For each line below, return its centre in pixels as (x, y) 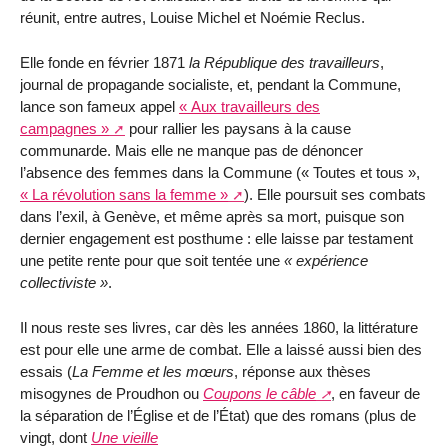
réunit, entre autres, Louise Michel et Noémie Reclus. (192, 18)
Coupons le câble (259, 394)
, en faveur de (375, 394)
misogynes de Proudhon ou (111, 394)
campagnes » (64, 129)
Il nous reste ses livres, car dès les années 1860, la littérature (219, 328)
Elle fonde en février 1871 (102, 63)
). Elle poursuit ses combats (335, 195)
